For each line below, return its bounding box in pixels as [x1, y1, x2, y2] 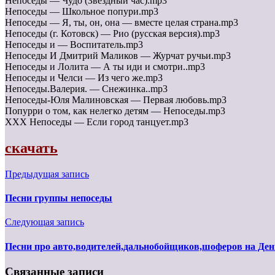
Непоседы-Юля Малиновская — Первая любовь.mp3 [5, 95, 227, 106]
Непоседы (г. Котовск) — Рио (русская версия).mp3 [5, 28, 220, 39]
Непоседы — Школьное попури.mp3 [5, 6, 158, 17]
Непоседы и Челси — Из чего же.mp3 [5, 72, 163, 83]
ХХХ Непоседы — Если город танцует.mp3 [5, 117, 188, 128]
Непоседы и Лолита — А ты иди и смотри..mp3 [5, 61, 205, 72]
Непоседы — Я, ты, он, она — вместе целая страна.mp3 [5, 17, 238, 28]
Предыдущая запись [5, 168, 89, 179]
